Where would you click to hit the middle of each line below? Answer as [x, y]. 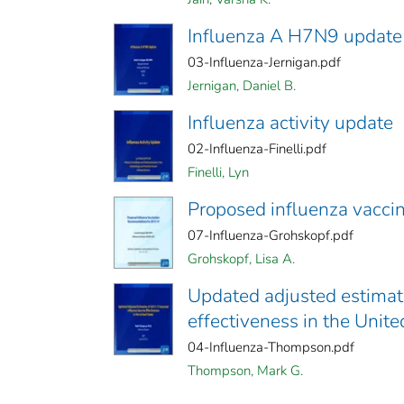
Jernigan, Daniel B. [242, 86]
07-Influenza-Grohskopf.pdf [271, 236]
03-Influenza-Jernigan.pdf [264, 63]
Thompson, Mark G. [245, 371]
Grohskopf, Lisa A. [241, 259]
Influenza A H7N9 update [295, 37]
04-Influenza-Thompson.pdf [271, 348]
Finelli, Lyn [218, 173]
